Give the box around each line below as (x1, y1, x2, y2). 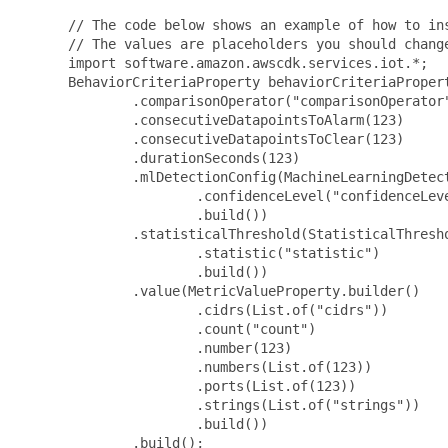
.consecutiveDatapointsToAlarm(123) (60, 111, 404, 128)
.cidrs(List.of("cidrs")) (60, 301, 388, 318)
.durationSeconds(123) (60, 149, 300, 166)
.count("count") (60, 320, 316, 337)
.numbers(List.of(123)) (60, 358, 372, 375)
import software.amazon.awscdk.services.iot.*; (60, 54, 428, 71)
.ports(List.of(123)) (60, 377, 356, 394)
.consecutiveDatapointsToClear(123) (60, 130, 404, 147)
